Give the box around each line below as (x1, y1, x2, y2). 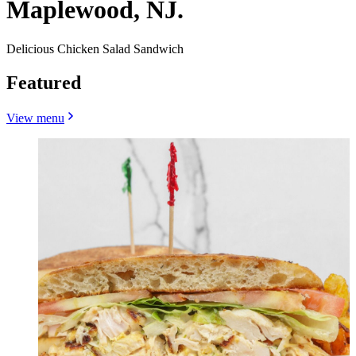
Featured (6, 72, 81, 93)
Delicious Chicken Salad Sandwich (6, 41, 184, 56)
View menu (6, 110, 64, 125)
